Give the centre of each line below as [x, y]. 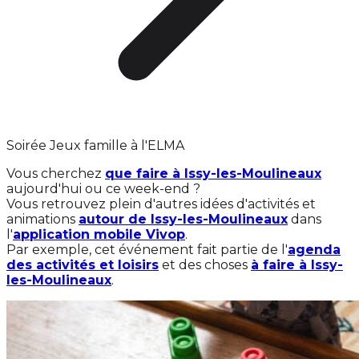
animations [42, 219]
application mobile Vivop [99, 234]
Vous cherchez [56, 173]
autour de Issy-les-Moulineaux [183, 219]
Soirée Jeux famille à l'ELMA [95, 145]
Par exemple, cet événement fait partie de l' [147, 250]
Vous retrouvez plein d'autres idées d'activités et [161, 204]
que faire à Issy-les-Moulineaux [213, 173]
